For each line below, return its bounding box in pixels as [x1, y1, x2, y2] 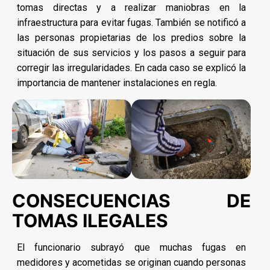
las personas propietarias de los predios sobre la [17, 32, 246, 44]
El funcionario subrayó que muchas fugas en [17, 242, 246, 254]
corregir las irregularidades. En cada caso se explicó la [17, 62, 246, 74]
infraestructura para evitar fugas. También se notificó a [17, 17, 246, 29]
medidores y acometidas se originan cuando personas [17, 257, 246, 269]
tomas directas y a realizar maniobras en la [17, 2, 246, 14]
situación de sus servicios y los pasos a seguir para [17, 47, 246, 59]
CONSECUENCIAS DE [12, 190, 251, 212]
